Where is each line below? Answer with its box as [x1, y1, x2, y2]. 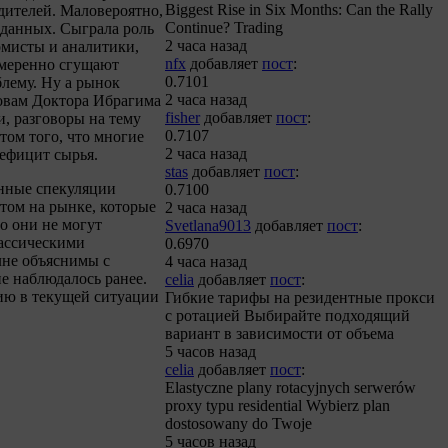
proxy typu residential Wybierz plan [165, 397, 390, 414]
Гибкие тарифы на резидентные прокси [165, 289, 435, 306]
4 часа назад [165, 253, 247, 270]
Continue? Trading [165, 19, 283, 36]
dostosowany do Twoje [165, 415, 312, 432]
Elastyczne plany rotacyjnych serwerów [165, 379, 416, 396]
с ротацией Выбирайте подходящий [165, 307, 410, 324]
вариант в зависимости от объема [165, 325, 394, 342]
